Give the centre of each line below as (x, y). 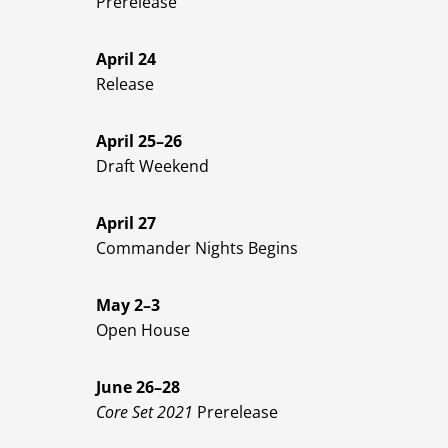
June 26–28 (138, 387)
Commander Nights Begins (197, 248)
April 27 (126, 223)
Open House (143, 330)
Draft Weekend (152, 166)
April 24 (126, 59)
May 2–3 (128, 305)
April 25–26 (139, 141)
